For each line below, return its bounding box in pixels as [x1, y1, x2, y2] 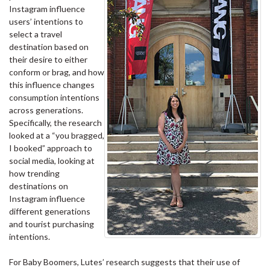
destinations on [9, 181, 68, 192]
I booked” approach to [9, 143, 92, 154]
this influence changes [9, 80, 95, 90]
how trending [9, 168, 60, 179]
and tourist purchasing [9, 219, 94, 230]
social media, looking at [9, 155, 95, 166]
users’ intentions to [9, 16, 83, 27]
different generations [9, 206, 90, 217]
